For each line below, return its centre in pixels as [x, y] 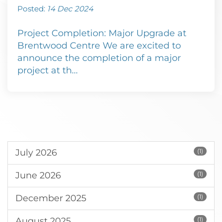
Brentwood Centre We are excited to [99, 46]
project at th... [48, 70]
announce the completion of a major [99, 58]
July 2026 [36, 153]
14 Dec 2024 [70, 9]
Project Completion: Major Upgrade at [102, 33]
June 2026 [38, 175]
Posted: [32, 9]
